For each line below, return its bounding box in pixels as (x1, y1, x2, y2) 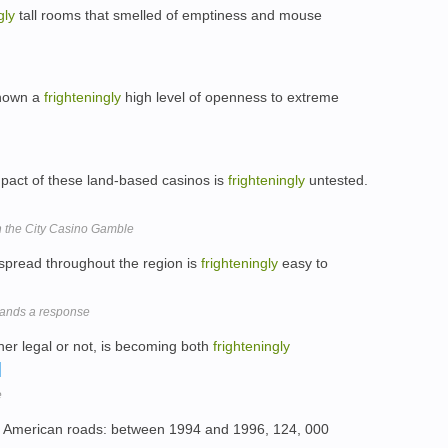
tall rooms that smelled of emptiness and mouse (15, 6, 322, 23)
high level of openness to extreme (121, 89, 339, 106)
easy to (278, 254, 328, 271)
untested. (305, 172, 368, 189)
